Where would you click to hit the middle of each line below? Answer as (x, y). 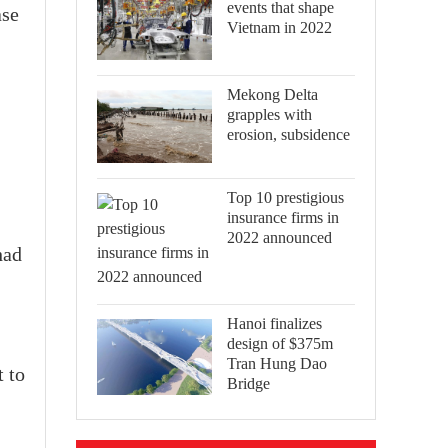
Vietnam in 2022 (279, 27)
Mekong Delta (272, 94)
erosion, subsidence (288, 134)
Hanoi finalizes (274, 323)
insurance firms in (283, 217)
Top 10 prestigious (285, 197)
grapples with (269, 114)
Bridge (248, 383)
